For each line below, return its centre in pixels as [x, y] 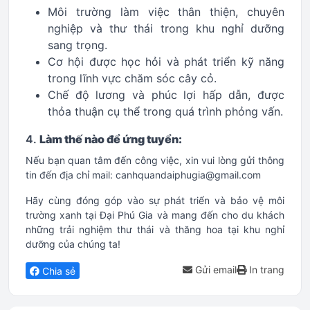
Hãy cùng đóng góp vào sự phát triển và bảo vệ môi [155, 200]
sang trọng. [77, 45]
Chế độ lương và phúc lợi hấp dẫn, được [166, 95]
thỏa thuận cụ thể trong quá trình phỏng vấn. [165, 111]
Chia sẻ [57, 271]
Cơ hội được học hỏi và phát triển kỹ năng [166, 62]
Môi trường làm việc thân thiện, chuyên [166, 12]
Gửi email [215, 270]
